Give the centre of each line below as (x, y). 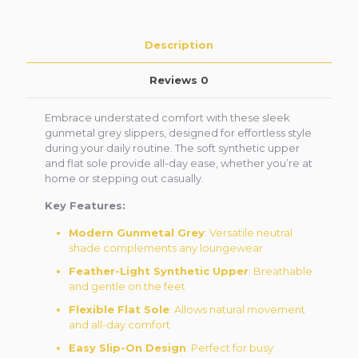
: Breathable (281, 271)
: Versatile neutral (249, 233)
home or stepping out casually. (125, 178)
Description (179, 45)
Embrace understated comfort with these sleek (168, 117)
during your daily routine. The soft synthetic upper (173, 148)
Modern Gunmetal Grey (137, 233)
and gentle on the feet (127, 286)
